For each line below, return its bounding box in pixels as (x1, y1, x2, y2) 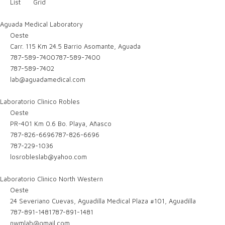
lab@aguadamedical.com (10, 75, 86, 83)
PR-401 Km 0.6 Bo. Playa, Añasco (8, 120, 112, 128)
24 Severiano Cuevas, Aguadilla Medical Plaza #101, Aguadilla (8, 197, 196, 205)
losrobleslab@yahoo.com (10, 153, 87, 161)
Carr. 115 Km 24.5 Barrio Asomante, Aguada (8, 42, 141, 50)
